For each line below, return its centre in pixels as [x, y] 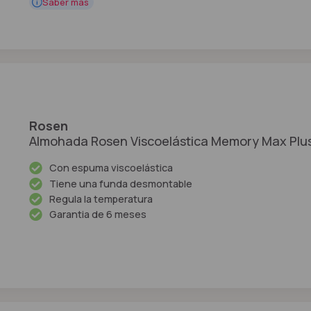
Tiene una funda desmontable [120, 183]
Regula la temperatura [101, 199]
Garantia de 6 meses [98, 215]
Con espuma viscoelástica [111, 168]
